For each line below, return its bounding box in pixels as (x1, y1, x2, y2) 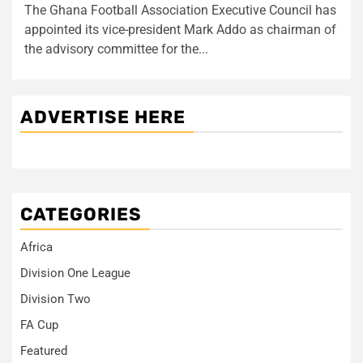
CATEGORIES (20, 203, 142, 225)
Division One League (20, 265, 130, 280)
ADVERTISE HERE (20, 105, 186, 128)
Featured (20, 343, 67, 358)
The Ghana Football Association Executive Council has (24, 2, 336, 18)
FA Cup (20, 317, 58, 332)
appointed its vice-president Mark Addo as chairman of (24, 21, 336, 37)
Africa (20, 239, 53, 254)
